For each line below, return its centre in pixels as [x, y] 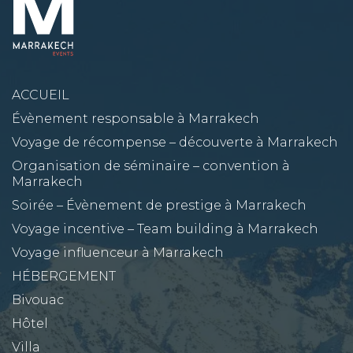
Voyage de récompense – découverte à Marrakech [175, 143]
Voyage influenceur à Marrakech [118, 253]
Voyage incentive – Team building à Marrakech [165, 229]
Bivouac [38, 300]
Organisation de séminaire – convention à [151, 166]
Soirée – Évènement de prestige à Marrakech [159, 206]
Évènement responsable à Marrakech [136, 119]
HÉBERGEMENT [64, 277]
